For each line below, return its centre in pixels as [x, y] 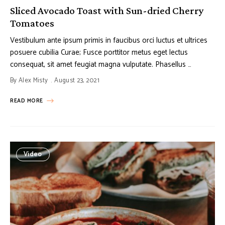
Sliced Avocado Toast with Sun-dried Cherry [107, 11]
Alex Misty [33, 81]
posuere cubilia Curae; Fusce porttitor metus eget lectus [99, 53]
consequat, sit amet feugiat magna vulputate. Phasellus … [101, 65]
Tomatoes [32, 23]
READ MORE [27, 101]
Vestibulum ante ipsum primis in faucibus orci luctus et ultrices [109, 41]
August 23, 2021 [77, 81]
